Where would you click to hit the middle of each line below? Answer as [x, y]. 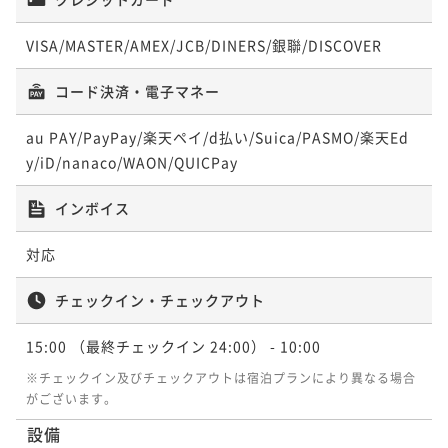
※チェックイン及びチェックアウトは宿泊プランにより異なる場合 [221, 377]
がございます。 [71, 398]
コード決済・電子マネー [137, 90]
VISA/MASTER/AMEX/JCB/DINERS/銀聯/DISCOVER [204, 44]
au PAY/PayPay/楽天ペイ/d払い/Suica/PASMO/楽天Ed [217, 136]
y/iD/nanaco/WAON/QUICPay [132, 161]
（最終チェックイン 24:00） [168, 345]
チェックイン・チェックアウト [160, 299]
